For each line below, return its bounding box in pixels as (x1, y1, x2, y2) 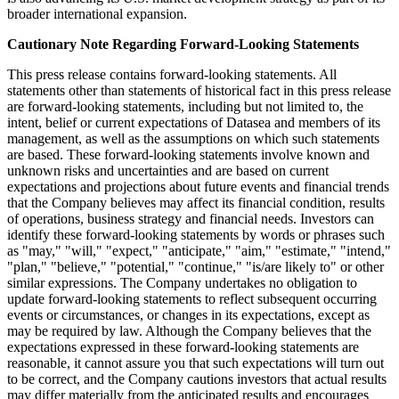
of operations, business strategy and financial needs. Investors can (7, 210, 374, 226)
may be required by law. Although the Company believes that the (7, 322, 371, 338)
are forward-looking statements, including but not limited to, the (7, 98, 363, 114)
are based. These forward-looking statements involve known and (7, 146, 370, 162)
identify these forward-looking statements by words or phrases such (7, 226, 385, 242)
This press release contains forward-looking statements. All (7, 66, 337, 82)
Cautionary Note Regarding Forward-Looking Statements (7, 36, 359, 52)
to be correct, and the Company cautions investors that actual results (7, 370, 387, 387)
